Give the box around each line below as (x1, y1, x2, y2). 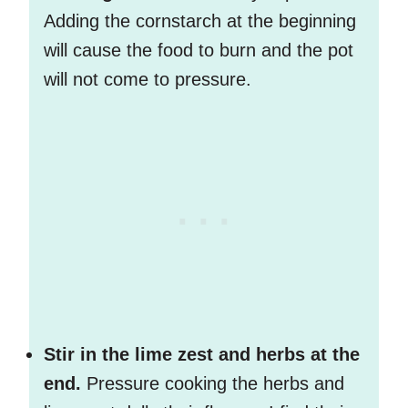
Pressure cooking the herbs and (87, 373, 344, 394)
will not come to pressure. (44, 69, 257, 90)
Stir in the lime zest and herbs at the (44, 344, 360, 365)
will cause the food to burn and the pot (44, 40, 353, 61)
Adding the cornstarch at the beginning (44, 11, 356, 32)
